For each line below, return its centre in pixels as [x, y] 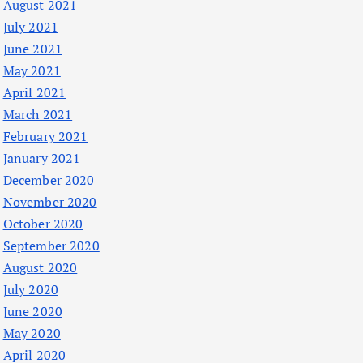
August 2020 [40, 268]
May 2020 [32, 333]
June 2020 [32, 312]
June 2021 [32, 49]
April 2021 [34, 93]
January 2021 [42, 158]
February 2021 [45, 137]
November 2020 [50, 202]
